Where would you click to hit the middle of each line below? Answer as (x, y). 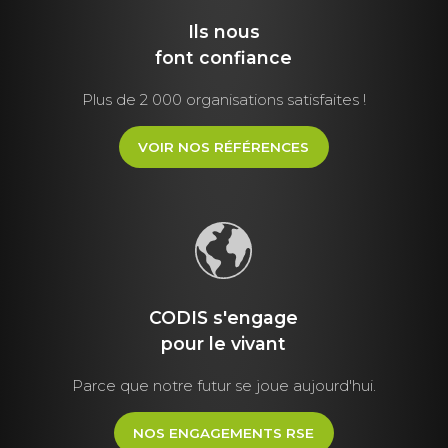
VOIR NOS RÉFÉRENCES (224, 146)
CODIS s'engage (224, 318)
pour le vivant (224, 344)
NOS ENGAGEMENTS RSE (224, 432)
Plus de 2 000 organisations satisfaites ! (223, 99)
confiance (246, 57)
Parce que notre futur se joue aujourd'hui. (223, 385)
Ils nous (223, 31)
